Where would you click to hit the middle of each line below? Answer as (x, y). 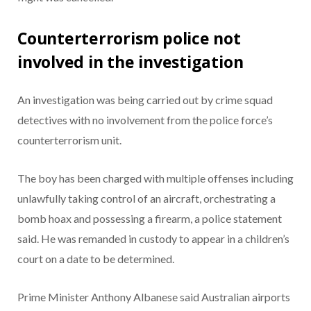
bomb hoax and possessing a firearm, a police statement (150, 218)
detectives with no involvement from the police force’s (145, 119)
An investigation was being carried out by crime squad (145, 99)
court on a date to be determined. (96, 258)
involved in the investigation (131, 61)
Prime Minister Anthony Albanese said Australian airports (154, 296)
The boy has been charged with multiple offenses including (155, 178)
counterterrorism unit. (69, 140)
